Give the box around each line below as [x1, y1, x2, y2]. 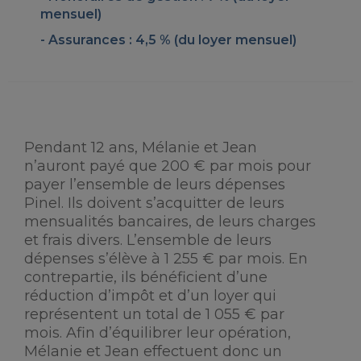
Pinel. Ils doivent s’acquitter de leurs [24, 194, 284, 212]
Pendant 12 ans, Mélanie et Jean [24, 139, 257, 156]
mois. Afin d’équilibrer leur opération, [24, 324, 291, 342]
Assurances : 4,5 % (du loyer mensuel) [48, 32, 297, 48]
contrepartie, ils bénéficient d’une [24, 268, 268, 286]
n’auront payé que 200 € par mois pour [24, 157, 311, 175]
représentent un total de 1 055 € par [24, 305, 284, 323]
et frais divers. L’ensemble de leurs [24, 231, 272, 249]
